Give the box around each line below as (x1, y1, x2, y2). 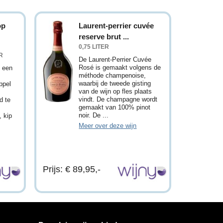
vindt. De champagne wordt (79, 95, 158, 103)
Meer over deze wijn (79, 121, 137, 129)
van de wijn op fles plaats (79, 87, 152, 95)
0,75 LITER (79, 43, 110, 50)
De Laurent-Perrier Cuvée (79, 55, 152, 63)
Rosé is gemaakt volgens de (79, 63, 161, 71)
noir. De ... (79, 111, 109, 119)
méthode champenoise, (79, 71, 146, 79)
